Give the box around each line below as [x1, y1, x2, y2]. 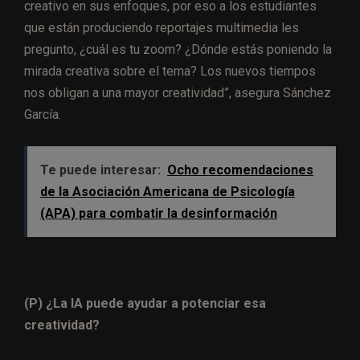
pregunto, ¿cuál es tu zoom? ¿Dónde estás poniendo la [24, 41, 332, 57]
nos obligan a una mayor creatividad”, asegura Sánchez [24, 84, 331, 100]
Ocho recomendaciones [167, 162, 313, 178]
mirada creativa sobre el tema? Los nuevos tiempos [24, 63, 316, 79]
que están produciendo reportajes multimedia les [24, 19, 299, 35]
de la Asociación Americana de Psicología [40, 183, 295, 199]
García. [24, 106, 61, 122]
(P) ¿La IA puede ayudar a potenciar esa [24, 295, 266, 311]
